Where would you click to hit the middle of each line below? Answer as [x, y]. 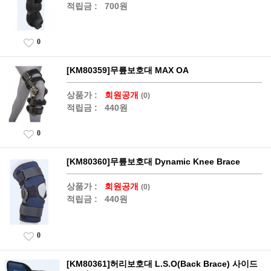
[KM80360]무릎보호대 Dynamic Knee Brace [153, 162]
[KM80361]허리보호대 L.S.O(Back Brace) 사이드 [162, 263]
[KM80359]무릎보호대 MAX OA [128, 70]
